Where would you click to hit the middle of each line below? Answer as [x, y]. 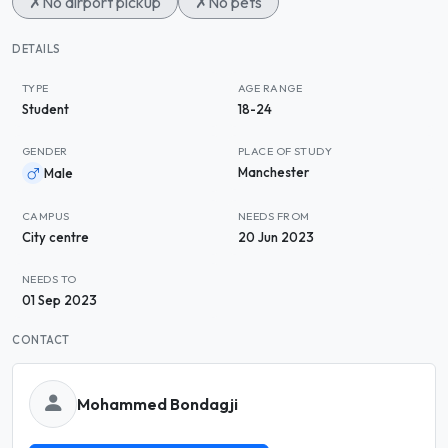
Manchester [273, 172]
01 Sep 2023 [59, 300]
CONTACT [41, 340]
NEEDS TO [49, 279]
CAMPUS [46, 216]
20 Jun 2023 [276, 237]
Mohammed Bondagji [157, 403]
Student [45, 109]
